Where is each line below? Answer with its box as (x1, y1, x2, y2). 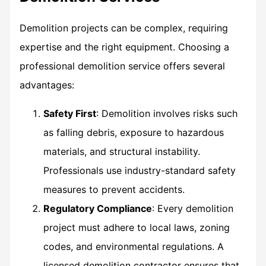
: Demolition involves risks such (96, 107, 237, 119)
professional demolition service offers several (19, 59, 225, 72)
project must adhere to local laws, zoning (43, 221, 230, 233)
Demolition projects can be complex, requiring (19, 21, 228, 34)
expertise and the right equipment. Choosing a (19, 40, 229, 53)
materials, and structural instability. (43, 145, 200, 157)
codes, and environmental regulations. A (43, 240, 224, 252)
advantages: (19, 78, 74, 91)
